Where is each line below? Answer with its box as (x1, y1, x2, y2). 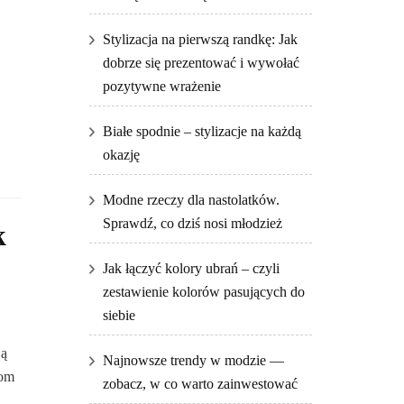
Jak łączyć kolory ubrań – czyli (102, 261, 280, 277)
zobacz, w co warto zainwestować (102, 376, 298, 392)
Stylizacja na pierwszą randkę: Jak (102, 32, 298, 48)
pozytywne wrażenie (102, 78, 221, 95)
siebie (102, 308, 135, 324)
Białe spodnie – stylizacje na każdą (102, 124, 301, 140)
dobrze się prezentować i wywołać (102, 55, 299, 71)
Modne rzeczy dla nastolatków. (102, 192, 280, 208)
